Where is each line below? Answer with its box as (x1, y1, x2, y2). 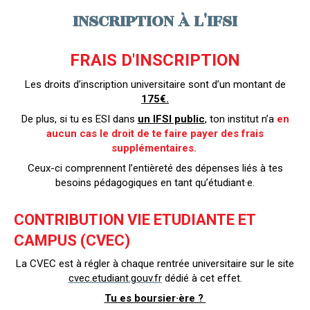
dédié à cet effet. (161, 271, 242, 284)
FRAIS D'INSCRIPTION (70, 50, 240, 70)
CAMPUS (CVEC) (14, 231, 130, 249)
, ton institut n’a (204, 112, 274, 125)
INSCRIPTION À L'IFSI (73, 8, 237, 34)
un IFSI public (137, 112, 205, 125)
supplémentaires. (111, 141, 197, 154)
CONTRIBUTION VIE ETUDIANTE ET (14, 210, 255, 228)
